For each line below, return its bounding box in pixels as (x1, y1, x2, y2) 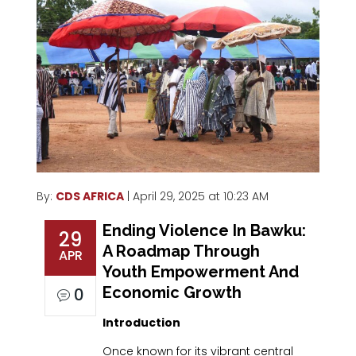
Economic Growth (103, 283, 242, 303)
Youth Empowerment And (103, 262, 300, 282)
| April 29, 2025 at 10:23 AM (127, 188, 269, 205)
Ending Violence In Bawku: (103, 221, 307, 241)
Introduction (103, 315, 181, 331)
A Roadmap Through (103, 242, 261, 261)
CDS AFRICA (56, 188, 125, 205)
